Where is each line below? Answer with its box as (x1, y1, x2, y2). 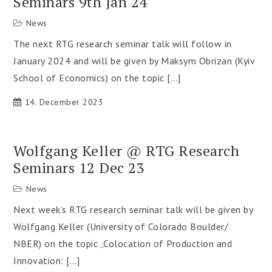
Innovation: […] (13, 254, 80, 267)
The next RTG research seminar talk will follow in (13, 38, 232, 50)
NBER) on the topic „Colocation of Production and (13, 237, 233, 250)
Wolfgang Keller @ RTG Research (13, 141, 240, 160)
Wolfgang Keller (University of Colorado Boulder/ (13, 220, 229, 233)
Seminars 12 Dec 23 (13, 158, 145, 177)
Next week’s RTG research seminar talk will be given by (13, 203, 253, 216)
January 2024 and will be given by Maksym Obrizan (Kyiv (13, 55, 255, 67)
